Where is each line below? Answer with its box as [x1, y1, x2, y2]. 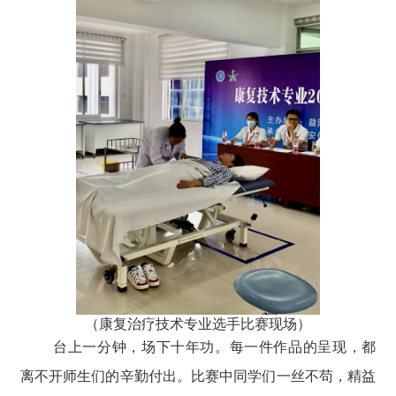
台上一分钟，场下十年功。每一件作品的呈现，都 [53, 339, 377, 355]
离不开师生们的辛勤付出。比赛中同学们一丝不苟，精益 [19, 369, 377, 385]
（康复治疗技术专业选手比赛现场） [85, 316, 311, 332]
